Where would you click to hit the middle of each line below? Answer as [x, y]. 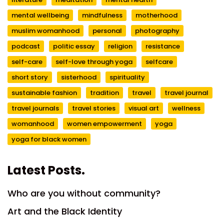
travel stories [94, 108]
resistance [163, 46]
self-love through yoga [94, 61]
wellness [186, 108]
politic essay [74, 46]
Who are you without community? [84, 193]
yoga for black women [49, 139]
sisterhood [79, 77]
